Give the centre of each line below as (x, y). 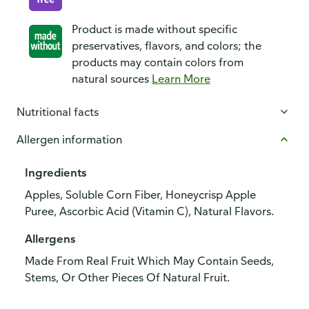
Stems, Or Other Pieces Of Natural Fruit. (127, 277)
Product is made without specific (154, 29)
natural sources (112, 79)
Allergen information (69, 139)
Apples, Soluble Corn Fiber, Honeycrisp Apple (140, 195)
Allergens (50, 239)
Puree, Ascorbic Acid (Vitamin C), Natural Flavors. (149, 211)
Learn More (181, 79)
